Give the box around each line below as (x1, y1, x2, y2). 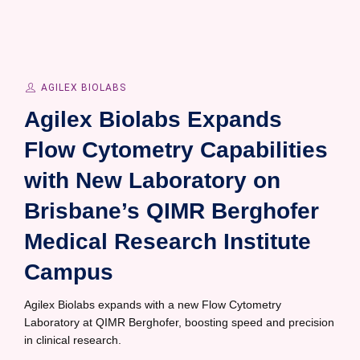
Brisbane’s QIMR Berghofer (24, 198, 319, 223)
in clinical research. (24, 333, 121, 346)
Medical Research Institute (24, 229, 311, 254)
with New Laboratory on (24, 168, 280, 193)
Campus (24, 260, 113, 284)
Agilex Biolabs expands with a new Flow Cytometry (24, 298, 281, 311)
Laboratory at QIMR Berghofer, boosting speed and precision (24, 316, 334, 329)
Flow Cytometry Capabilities (24, 137, 328, 162)
